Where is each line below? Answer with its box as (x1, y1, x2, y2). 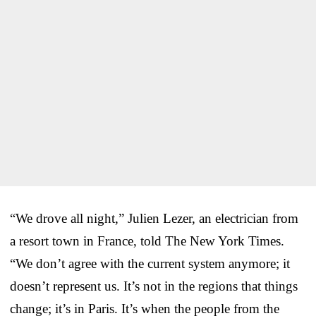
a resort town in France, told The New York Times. (10, 233, 284, 248)
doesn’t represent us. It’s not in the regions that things (10, 278, 298, 293)
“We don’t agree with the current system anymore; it (10, 255, 290, 271)
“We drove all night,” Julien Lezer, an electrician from (10, 210, 298, 226)
